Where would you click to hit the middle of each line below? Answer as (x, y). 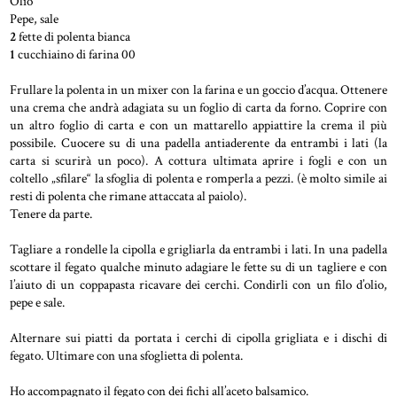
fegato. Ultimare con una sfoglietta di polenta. (127, 355)
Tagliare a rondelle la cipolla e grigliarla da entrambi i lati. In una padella (198, 249)
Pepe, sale (35, 19)
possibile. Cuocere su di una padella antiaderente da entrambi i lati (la (198, 143)
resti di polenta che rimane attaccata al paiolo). (128, 196)
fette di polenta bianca (74, 36)
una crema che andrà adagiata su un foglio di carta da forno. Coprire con (198, 107)
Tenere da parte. (51, 214)
